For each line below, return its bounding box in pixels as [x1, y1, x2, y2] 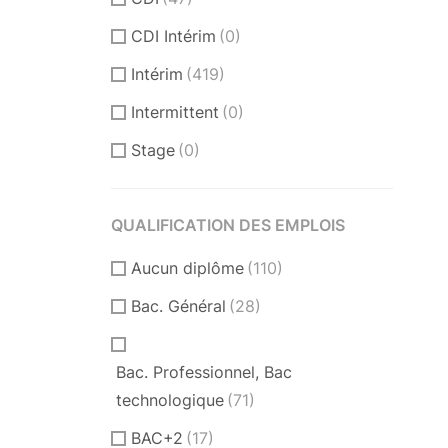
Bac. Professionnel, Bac [116, 361, 292, 382]
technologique [116, 389, 224, 410]
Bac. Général [131, 295, 226, 316]
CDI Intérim [131, 25, 216, 46]
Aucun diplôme [131, 257, 244, 278]
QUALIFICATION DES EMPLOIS [111, 214, 345, 235]
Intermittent [131, 101, 219, 122]
